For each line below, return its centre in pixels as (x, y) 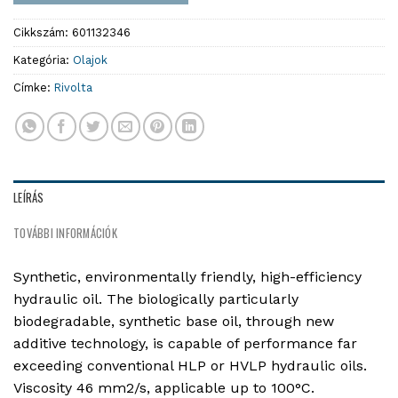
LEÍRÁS (29, 197)
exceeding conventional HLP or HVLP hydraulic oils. (190, 365)
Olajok (90, 60)
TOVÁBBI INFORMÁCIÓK (65, 233)
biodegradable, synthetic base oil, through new (174, 321)
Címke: (34, 87)
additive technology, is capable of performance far (185, 343)
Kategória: (43, 60)
